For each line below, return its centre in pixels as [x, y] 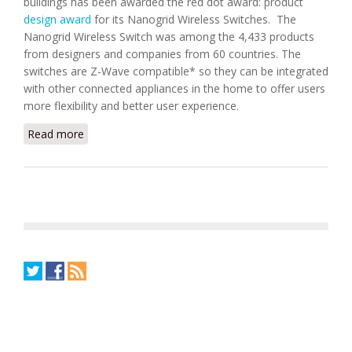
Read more [56, 134]
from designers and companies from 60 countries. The [162, 54]
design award [57, 19]
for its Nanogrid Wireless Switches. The [194, 19]
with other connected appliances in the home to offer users [174, 88]
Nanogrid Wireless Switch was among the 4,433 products [169, 37]
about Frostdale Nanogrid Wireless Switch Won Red [215, 134]
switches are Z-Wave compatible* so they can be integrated [176, 71]
